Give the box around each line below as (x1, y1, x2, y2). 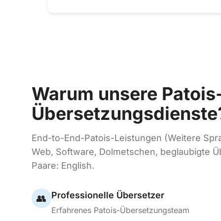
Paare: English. (32, 160, 94, 171)
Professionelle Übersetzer (51, 190, 164, 200)
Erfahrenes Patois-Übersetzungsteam (51, 205, 189, 215)
